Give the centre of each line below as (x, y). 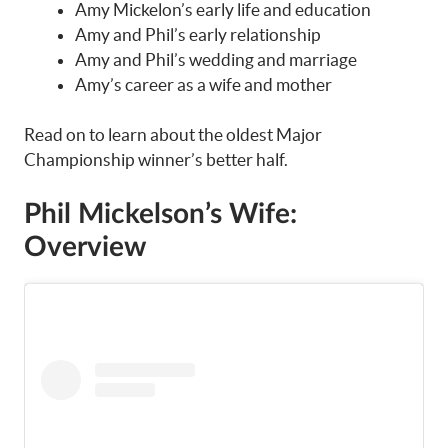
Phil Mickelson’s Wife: (160, 213)
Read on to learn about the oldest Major (173, 134)
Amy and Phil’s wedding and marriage (216, 59)
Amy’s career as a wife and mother (203, 84)
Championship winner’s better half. (156, 159)
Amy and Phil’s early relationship (198, 34)
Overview (85, 246)
